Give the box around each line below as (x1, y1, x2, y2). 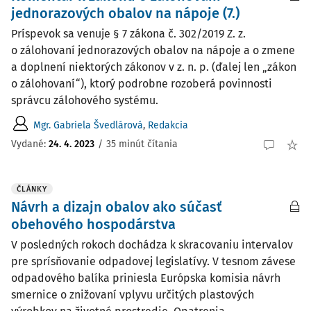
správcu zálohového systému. (11, 94, 158, 107)
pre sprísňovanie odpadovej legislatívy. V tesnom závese (11, 255, 296, 268)
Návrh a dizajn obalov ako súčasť (11, 199, 222, 215)
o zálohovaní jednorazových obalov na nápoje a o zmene (11, 44, 295, 57)
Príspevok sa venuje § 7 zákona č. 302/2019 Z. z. (11, 27, 246, 40)
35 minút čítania (106, 137, 178, 150)
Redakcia (148, 119, 188, 131)
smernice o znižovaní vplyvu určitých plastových (11, 288, 254, 301)
